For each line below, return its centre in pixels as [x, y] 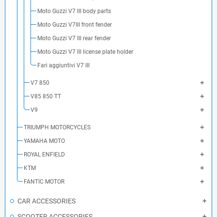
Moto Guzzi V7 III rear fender [74, 38]
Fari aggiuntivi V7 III [63, 65]
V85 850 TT [46, 96]
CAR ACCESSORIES [46, 201]
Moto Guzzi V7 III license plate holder [85, 52]
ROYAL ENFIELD [44, 155]
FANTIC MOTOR [44, 182]
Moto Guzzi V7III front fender [75, 25]
